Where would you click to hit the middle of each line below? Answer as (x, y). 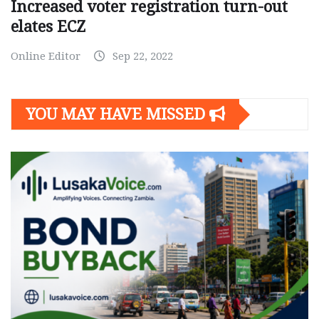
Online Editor (46, 57)
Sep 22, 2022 (143, 57)
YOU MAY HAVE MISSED (117, 115)
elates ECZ (48, 27)
